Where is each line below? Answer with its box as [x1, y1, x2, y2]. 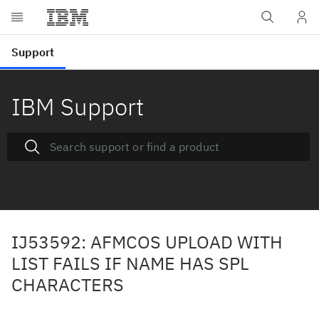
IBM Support [11, 91, 144, 122]
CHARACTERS [11, 273, 124, 296]
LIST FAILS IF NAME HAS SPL [11, 251, 249, 275]
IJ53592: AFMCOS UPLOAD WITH [11, 230, 283, 253]
